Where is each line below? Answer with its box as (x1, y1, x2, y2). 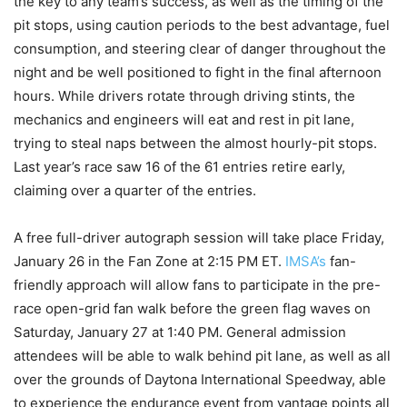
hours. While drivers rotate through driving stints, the (14, 86, 355, 104)
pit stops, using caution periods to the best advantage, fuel (14, 15, 390, 34)
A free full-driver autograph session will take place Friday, (14, 228, 384, 246)
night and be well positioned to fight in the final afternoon (14, 63, 382, 81)
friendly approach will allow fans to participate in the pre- (14, 275, 381, 293)
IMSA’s (285, 252, 326, 270)
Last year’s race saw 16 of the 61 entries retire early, (14, 157, 345, 175)
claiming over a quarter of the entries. (14, 181, 256, 199)
